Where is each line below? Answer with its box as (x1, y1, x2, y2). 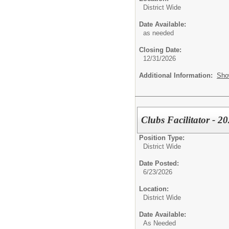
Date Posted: (139, 159, 179, 167)
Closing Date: (139, 45, 181, 54)
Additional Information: (139, 71, 217, 79)
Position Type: (139, 133, 185, 142)
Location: (139, 185, 169, 193)
